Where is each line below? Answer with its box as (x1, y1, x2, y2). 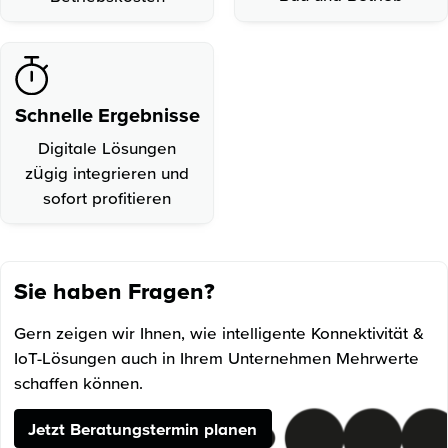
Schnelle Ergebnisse (14, 103, 200, 126)
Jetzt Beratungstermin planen (28, 418, 258, 438)
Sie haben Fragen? (14, 278, 216, 305)
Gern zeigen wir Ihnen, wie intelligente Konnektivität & (14, 323, 425, 343)
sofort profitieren (43, 187, 172, 207)
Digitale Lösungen (38, 137, 177, 157)
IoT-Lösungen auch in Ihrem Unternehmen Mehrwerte (14, 348, 420, 368)
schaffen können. (14, 373, 144, 393)
